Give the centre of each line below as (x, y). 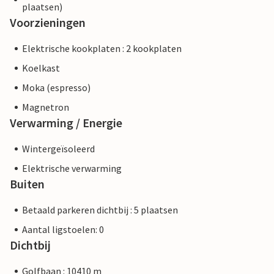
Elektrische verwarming (72, 168)
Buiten (27, 184)
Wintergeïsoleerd (58, 149)
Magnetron (46, 107)
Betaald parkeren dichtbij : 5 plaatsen (100, 210)
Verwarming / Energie (66, 123)
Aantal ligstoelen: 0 (63, 229)
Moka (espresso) (56, 87)
